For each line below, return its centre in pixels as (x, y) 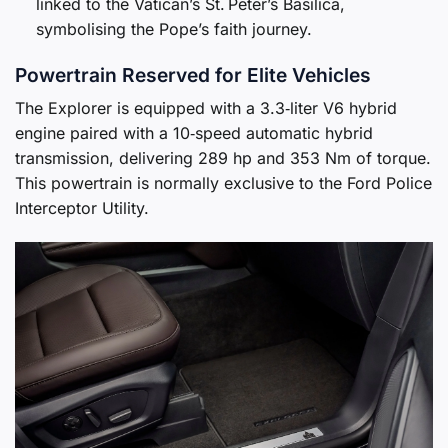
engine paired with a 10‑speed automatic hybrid (194, 133)
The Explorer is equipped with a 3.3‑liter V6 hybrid (206, 108)
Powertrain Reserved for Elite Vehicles (193, 74)
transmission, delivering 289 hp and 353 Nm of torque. (223, 158)
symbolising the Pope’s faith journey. (173, 28)
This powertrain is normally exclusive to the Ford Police (223, 183)
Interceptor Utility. (82, 208)
